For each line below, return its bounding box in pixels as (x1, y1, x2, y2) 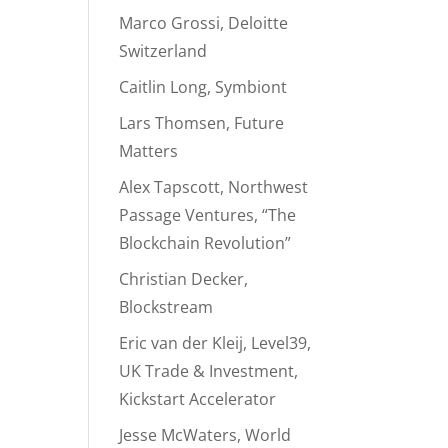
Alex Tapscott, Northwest (119, 176, 309, 198)
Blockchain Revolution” (119, 232, 292, 254)
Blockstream (119, 296, 214, 318)
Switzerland (119, 40, 208, 62)
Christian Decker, (119, 268, 249, 290)
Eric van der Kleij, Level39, (119, 332, 312, 354)
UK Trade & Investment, (119, 360, 299, 382)
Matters (119, 140, 179, 162)
